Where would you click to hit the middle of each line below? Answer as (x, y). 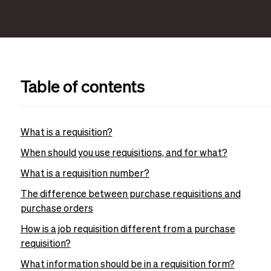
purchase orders (57, 209)
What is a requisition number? (85, 174)
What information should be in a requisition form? (127, 265)
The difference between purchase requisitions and (130, 195)
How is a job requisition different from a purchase (128, 230)
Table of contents (83, 86)
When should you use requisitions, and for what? (124, 154)
